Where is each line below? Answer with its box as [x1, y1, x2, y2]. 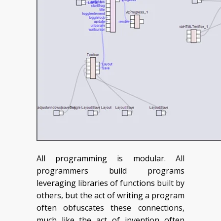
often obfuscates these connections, [37, 202, 184, 213]
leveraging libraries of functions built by [37, 177, 184, 188]
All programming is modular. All [37, 152, 184, 164]
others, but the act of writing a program [37, 189, 184, 201]
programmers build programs [37, 165, 184, 176]
